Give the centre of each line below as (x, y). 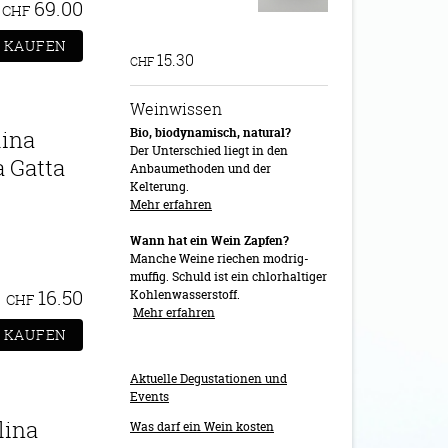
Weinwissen (176, 109)
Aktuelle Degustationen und (208, 378)
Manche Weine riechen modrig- (219, 258)
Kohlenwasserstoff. (185, 294)
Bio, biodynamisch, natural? (210, 132)
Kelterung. (159, 186)
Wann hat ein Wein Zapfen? (209, 240)
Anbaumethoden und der (200, 168)
